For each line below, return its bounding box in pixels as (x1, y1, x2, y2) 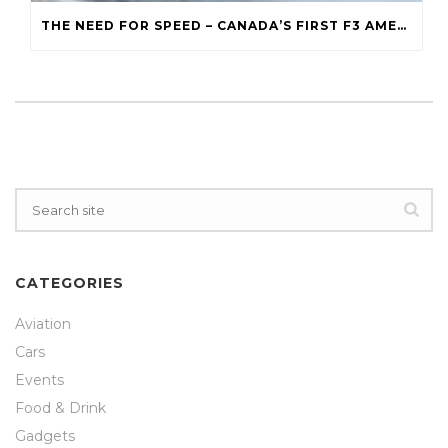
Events (15, 370, 64, 389)
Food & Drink (15, 398, 106, 417)
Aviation (15, 314, 71, 333)
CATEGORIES (15, 273, 124, 292)
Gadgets (15, 426, 75, 445)
